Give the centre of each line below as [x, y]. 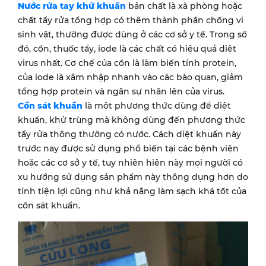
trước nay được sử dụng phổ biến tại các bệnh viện [128, 149]
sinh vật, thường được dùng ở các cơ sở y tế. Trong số [132, 35]
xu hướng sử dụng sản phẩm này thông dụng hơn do [133, 177]
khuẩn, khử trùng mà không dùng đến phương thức [132, 120]
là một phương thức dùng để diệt [157, 106]
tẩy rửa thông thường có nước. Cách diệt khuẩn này [129, 134]
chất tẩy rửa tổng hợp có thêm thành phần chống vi [131, 20]
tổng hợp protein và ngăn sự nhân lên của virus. [121, 92]
